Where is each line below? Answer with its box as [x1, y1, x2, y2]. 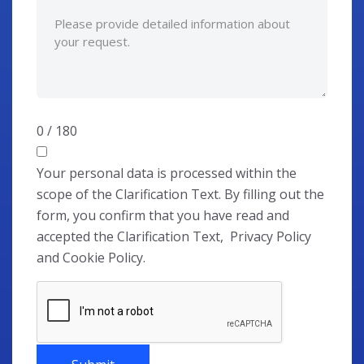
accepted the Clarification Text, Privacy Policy [37, 227, 311, 245]
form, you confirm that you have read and [37, 206, 289, 224]
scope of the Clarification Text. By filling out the [37, 184, 324, 203]
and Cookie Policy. [37, 248, 145, 266]
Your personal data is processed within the [37, 163, 297, 182]
